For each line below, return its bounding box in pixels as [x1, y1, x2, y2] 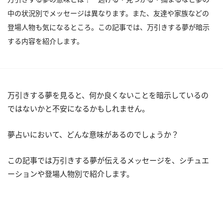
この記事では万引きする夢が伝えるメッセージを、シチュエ [7, 155, 209, 165]
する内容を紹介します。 [7, 36, 84, 46]
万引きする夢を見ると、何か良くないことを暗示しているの [7, 90, 209, 100]
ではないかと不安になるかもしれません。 [7, 103, 149, 113]
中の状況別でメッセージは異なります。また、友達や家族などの [7, 8, 209, 18]
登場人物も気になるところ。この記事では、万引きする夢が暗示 [7, 22, 210, 32]
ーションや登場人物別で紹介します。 [7, 168, 134, 179]
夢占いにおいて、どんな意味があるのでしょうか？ [7, 129, 179, 139]
